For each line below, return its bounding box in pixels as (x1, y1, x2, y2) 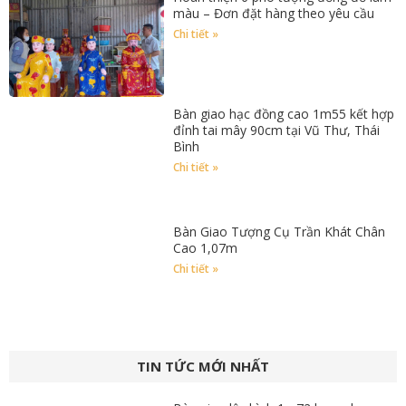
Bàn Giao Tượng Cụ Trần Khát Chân (173, 223, 386, 241)
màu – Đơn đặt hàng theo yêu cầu (173, 4, 375, 22)
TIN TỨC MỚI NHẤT (137, 357, 269, 375)
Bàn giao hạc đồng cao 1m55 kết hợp (173, 105, 395, 123)
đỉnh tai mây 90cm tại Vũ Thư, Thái (173, 121, 381, 140)
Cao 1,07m (173, 239, 238, 257)
